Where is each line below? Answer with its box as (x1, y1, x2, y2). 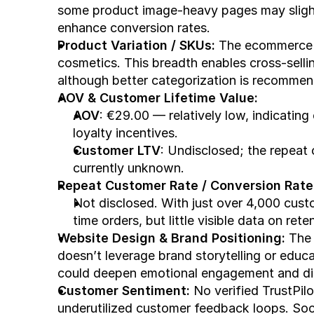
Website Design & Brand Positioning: (57, 231, 285, 245)
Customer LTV (73, 143, 161, 158)
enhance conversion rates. (57, 20, 210, 35)
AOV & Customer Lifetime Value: (57, 90, 258, 105)
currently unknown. (73, 161, 184, 175)
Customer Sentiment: (57, 283, 190, 298)
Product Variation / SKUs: (57, 38, 215, 53)
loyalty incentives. (73, 125, 178, 140)
